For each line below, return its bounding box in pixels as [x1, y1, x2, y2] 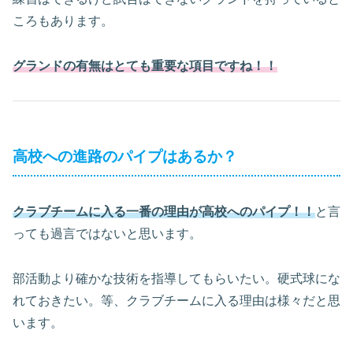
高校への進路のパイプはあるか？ [13, 147, 237, 165]
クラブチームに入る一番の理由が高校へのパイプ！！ [13, 205, 315, 219]
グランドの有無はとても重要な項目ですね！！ [13, 59, 277, 73]
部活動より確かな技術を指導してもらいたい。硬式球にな [13, 272, 340, 286]
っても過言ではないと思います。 [13, 227, 202, 241]
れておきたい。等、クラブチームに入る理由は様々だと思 [13, 294, 340, 308]
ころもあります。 [13, 14, 113, 28]
